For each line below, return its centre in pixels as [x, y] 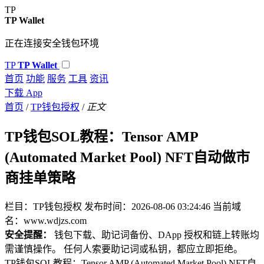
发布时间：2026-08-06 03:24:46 [147, 206]
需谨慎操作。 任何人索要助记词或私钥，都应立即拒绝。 [124, 249]
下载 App [24, 93]
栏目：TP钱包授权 [43, 206]
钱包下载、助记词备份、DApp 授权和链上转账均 [156, 235]
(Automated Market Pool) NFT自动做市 [127, 157]
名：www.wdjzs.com [46, 220]
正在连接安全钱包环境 [52, 43]
